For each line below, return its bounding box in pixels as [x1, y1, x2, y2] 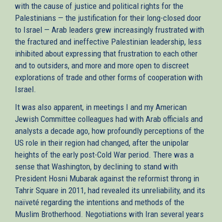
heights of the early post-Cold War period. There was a [15, 149, 194, 160]
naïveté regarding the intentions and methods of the [15, 197, 184, 207]
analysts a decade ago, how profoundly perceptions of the [15, 125, 204, 136]
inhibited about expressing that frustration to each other [15, 48, 198, 58]
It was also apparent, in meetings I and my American [15, 102, 187, 112]
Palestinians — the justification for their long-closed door [15, 12, 201, 23]
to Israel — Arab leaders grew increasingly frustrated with [15, 24, 204, 35]
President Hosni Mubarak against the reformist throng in [15, 173, 199, 183]
